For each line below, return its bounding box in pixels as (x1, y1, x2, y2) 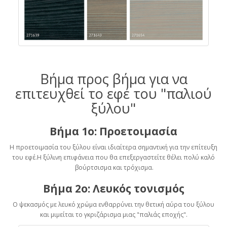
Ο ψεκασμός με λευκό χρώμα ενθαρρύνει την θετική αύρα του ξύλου (13, 200, 214, 209)
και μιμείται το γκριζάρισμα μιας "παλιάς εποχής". (40, 210, 187, 219)
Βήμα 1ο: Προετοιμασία (50, 124, 177, 139)
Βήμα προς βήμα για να (40, 69, 187, 89)
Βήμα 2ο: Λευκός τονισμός (43, 181, 184, 196)
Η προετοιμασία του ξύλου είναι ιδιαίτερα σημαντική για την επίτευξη (10, 143, 217, 152)
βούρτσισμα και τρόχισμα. (73, 163, 154, 172)
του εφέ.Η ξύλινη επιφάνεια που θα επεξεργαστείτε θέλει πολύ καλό (12, 153, 215, 162)
